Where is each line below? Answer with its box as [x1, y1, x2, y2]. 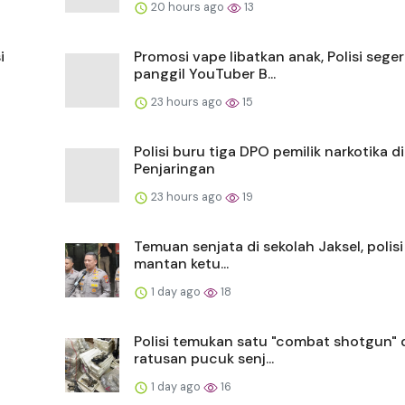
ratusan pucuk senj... [134, 348, 274, 368]
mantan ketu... [134, 253, 229, 273]
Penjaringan [134, 158, 215, 178]
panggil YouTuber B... [134, 63, 276, 83]
